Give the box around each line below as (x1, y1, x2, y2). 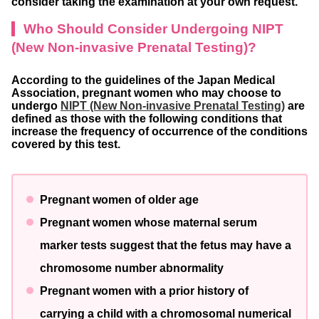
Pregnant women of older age (40, 194, 202, 206)
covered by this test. (11, 138, 120, 151)
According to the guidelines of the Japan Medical (11, 74, 275, 87)
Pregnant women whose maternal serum (40, 216, 257, 229)
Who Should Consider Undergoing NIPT (23, 21, 283, 37)
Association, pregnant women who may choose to (11, 87, 281, 100)
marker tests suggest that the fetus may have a (40, 239, 291, 252)
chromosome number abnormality (40, 262, 226, 275)
